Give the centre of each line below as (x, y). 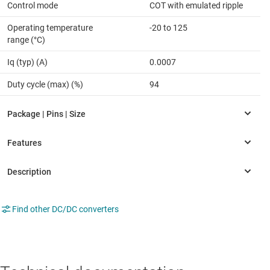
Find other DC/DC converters (65, 209)
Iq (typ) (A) (27, 62)
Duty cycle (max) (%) (45, 85)
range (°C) (26, 40)
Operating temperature (50, 28)
